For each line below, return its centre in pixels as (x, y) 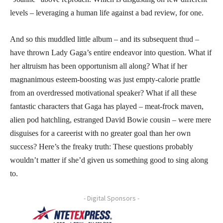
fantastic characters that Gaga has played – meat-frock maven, (107, 106)
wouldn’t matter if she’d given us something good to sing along (109, 160)
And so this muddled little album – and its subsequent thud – (105, 39)
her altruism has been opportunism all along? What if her (99, 66)
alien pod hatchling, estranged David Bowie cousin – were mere (111, 119)
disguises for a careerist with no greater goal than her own (100, 133)
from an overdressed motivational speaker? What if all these (103, 93)
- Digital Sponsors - (111, 198)
